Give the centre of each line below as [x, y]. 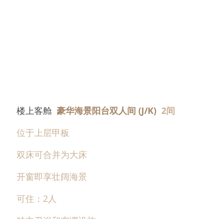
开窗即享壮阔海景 [52, 176]
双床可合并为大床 [52, 154]
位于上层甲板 [43, 132]
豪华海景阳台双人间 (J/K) [109, 110]
